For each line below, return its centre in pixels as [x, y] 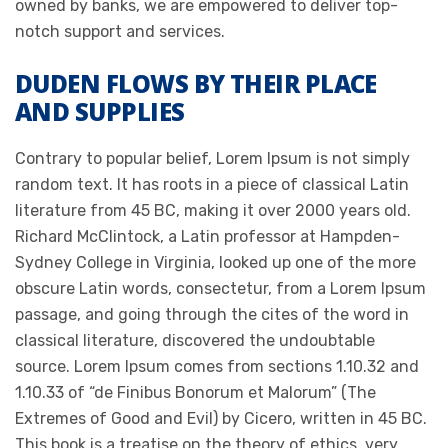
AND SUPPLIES [100, 111]
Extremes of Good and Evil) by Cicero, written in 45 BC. [221, 418]
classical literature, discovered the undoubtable [195, 340]
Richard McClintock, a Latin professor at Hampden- [207, 236]
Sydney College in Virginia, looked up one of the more [215, 262]
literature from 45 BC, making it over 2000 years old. [213, 210]
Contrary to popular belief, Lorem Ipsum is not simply [212, 158]
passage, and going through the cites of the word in [212, 314]
